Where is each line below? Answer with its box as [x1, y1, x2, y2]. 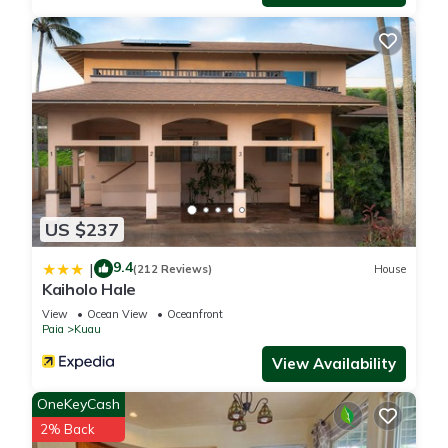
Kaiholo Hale [42, 279, 137, 300]
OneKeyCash [37, 395, 120, 414]
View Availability [272, 354, 396, 374]
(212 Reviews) [133, 261, 212, 276]
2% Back [40, 421, 95, 438]
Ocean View [87, 307, 148, 322]
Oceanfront [167, 307, 223, 322]
